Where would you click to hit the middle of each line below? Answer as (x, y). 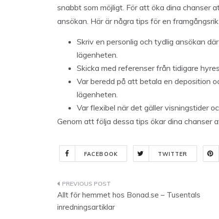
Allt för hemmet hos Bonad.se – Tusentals (129, 195)
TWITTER (173, 154)
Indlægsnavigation (111, 186)
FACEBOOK (101, 154)
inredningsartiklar (86, 207)
